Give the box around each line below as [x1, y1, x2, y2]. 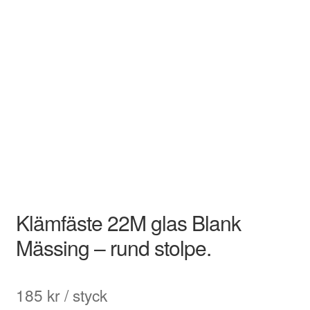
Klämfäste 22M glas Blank [15, 208, 241, 238]
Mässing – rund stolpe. [15, 232, 211, 263]
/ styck [60, 284, 107, 307]
